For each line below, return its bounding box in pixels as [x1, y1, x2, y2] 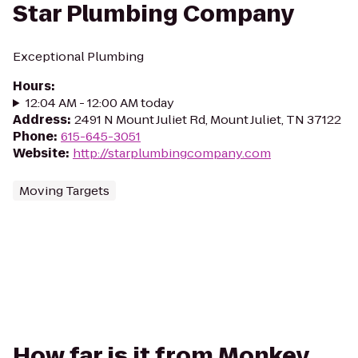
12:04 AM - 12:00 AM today [25, 94, 174, 111]
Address [13, 111, 67, 128]
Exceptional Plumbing [13, 48, 144, 65]
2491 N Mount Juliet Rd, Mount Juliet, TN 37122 [74, 111, 341, 128]
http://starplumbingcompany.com [73, 145, 271, 161]
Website [13, 145, 66, 161]
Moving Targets [19, 182, 109, 199]
